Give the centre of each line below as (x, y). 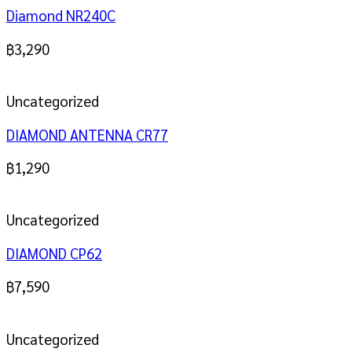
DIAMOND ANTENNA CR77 (87, 134)
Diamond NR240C (61, 15)
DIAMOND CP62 (54, 253)
